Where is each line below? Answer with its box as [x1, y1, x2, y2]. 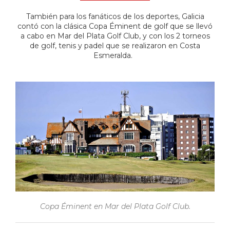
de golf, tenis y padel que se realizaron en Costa [30, 41, 200, 51]
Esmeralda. [93, 51, 137, 61]
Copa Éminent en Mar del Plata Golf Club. [40, 202, 190, 212]
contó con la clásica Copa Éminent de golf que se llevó [17, 22, 213, 31]
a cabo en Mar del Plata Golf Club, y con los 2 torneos [20, 31, 210, 41]
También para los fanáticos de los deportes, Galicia [26, 12, 204, 22]
